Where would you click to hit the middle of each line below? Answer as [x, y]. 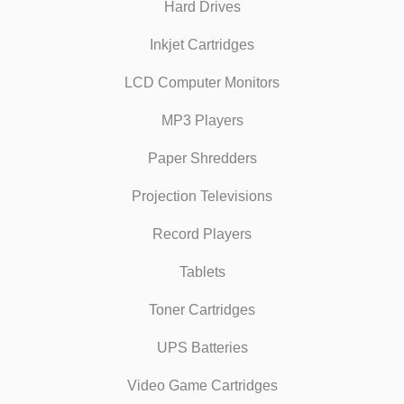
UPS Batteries [202, 347]
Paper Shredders [202, 158]
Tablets [202, 271]
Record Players [202, 234]
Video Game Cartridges [202, 385]
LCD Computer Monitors [202, 82]
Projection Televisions [202, 196]
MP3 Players [202, 120]
